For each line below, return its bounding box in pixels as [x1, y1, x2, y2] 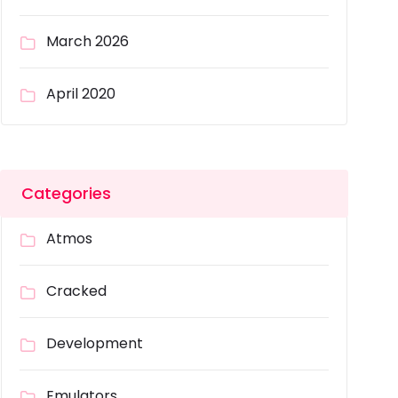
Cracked [46, 281, 107, 302]
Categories [21, 182, 111, 205]
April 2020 [46, 84, 115, 105]
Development [46, 333, 143, 354]
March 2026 [46, 31, 129, 52]
